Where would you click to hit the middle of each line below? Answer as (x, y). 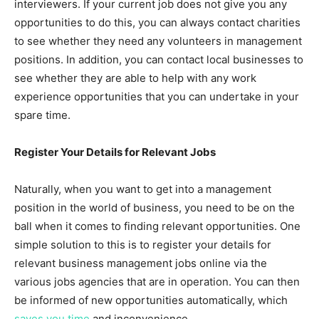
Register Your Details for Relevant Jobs (115, 152)
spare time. (42, 115)
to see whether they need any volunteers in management (158, 41)
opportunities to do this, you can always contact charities (157, 22)
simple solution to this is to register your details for (143, 244)
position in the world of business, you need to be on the (155, 207)
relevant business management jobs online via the (141, 263)
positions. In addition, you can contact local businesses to (159, 59)
